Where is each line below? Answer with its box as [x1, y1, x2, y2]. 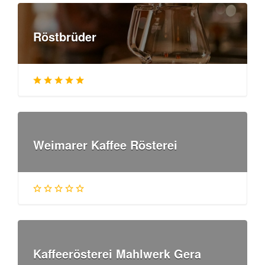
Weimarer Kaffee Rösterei [33, 136, 177, 153]
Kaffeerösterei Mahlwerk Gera [33, 244, 201, 262]
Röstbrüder [33, 27, 96, 45]
